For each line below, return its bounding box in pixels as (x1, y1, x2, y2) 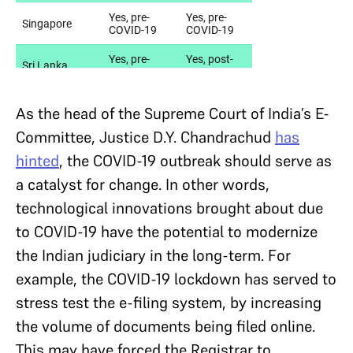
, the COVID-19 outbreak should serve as (59, 150, 332, 171)
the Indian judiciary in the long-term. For (16, 245, 291, 266)
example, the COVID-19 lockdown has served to (16, 269, 336, 289)
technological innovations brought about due (16, 198, 323, 218)
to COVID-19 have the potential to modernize (16, 221, 318, 242)
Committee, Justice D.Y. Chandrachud (16, 127, 275, 147)
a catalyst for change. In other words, (16, 174, 269, 195)
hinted (16, 150, 59, 171)
